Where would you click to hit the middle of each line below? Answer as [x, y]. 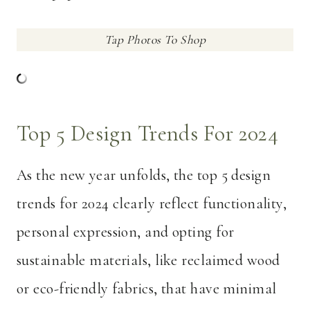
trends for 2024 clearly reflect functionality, [152, 204]
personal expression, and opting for [126, 232]
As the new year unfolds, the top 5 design [144, 175]
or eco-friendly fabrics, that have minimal [147, 289]
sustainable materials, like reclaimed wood [148, 261]
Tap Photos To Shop [155, 40]
